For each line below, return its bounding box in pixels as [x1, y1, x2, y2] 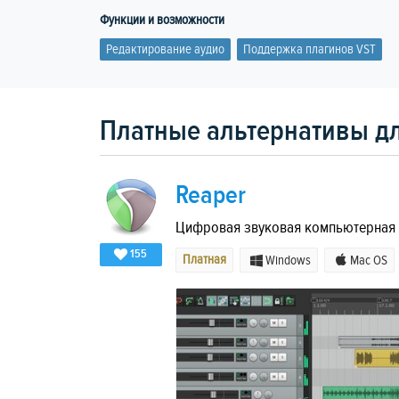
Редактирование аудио [106, 42, 224, 57]
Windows [265, 253, 311, 269]
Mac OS [350, 253, 387, 269]
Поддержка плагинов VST [243, 42, 376, 57]
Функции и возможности [100, 12, 224, 28]
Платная [183, 252, 226, 268]
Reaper [175, 180, 247, 211]
